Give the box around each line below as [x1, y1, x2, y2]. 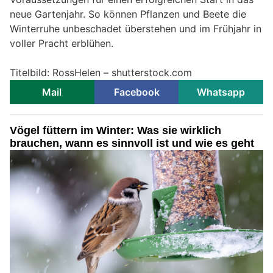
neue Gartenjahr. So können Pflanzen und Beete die [10, 7, 246, 20]
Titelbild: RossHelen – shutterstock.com [10, 66, 192, 79]
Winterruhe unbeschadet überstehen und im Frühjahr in [10, 22, 261, 35]
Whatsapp [197, 85, 246, 98]
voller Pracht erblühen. [10, 37, 113, 49]
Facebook [113, 85, 160, 98]
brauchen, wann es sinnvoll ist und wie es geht [10, 136, 254, 149]
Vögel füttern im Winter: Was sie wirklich [10, 124, 221, 136]
